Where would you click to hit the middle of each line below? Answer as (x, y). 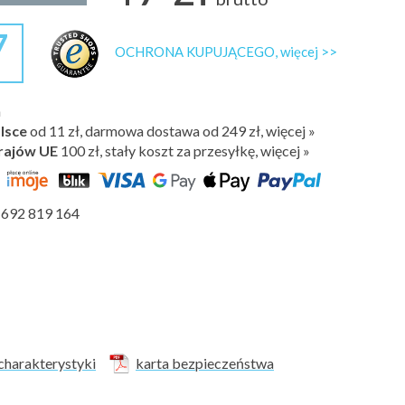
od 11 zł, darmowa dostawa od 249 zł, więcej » (171, 131)
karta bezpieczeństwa (205, 363)
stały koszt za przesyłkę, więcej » (206, 151)
